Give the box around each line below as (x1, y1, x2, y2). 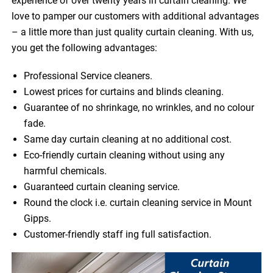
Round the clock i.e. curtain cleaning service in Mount (24, 197, 252, 209)
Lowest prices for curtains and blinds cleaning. (24, 86, 224, 98)
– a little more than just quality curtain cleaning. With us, (12, 26, 254, 38)
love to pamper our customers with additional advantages (12, 10, 260, 23)
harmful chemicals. (24, 165, 107, 177)
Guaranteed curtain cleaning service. (24, 181, 180, 193)
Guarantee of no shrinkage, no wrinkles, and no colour (24, 102, 255, 114)
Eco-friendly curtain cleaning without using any (24, 149, 225, 161)
